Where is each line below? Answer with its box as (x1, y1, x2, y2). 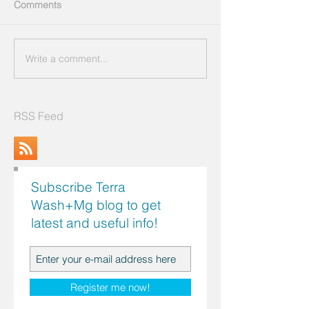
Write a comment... (26, 52, 108, 65)
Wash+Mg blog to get (31, 197, 161, 214)
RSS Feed (14, 109, 63, 123)
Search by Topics (14, 272, 129, 292)
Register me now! (70, 281, 150, 295)
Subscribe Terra (31, 179, 126, 196)
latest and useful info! (31, 215, 158, 232)
